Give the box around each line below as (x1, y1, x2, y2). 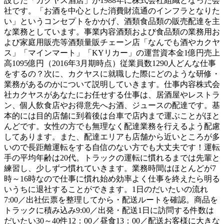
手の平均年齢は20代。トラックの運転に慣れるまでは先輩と (4, 153, 220, 162)
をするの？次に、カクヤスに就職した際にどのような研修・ (4, 69, 220, 78)
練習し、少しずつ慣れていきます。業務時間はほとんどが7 (4, 163, 216, 172)
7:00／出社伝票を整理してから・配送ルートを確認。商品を (4, 195, 218, 204)
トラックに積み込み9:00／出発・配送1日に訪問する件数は (4, 205, 214, 214)
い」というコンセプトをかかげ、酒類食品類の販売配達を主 (4, 16, 220, 25)
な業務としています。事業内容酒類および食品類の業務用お (4, 27, 220, 36)
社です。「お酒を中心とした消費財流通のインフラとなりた (4, 6, 220, 15)
